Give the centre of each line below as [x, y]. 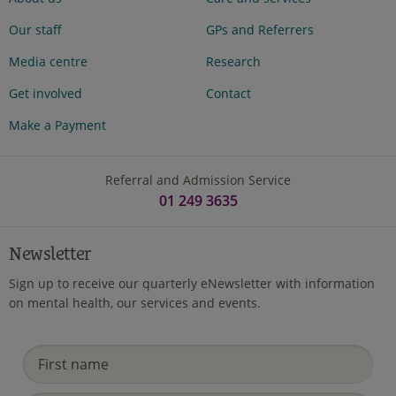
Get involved [46, 94]
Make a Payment [57, 126]
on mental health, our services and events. [135, 303]
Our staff [35, 30]
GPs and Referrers [259, 30]
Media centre [48, 62]
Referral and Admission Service [198, 180]
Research [233, 62]
